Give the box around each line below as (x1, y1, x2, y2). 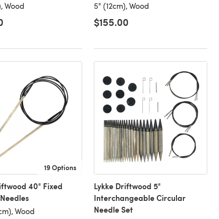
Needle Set (93, 204, 133, 216)
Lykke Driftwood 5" (93, 180, 161, 192)
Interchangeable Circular (93, 192, 186, 204)
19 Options (44, 162, 76, 173)
